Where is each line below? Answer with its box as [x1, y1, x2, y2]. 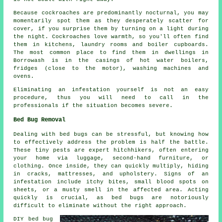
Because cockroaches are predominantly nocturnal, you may [13, 10, 209, 16]
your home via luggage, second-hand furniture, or [13, 155, 209, 162]
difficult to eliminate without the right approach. [13, 203, 187, 209]
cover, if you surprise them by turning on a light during [13, 26, 209, 32]
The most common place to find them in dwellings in [13, 50, 209, 56]
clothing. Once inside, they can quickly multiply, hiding [13, 163, 209, 169]
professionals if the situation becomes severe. [13, 103, 173, 109]
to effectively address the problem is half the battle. [13, 139, 209, 146]
